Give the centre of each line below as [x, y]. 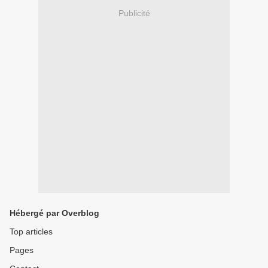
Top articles [31, 232]
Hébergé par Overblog [54, 213]
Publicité [134, 13]
